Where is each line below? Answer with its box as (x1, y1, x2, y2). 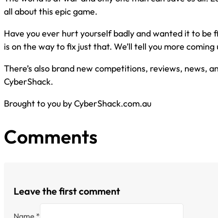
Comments (4, 124, 97, 148)
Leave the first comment (13, 185, 120, 198)
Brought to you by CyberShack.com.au (4, 98, 151, 109)
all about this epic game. (4, 6, 97, 18)
